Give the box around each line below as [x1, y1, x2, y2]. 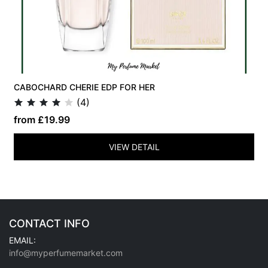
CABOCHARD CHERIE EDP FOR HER [14, 81, 156, 92]
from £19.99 [14, 113, 71, 126]
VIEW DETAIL [108, 141, 160, 152]
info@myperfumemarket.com [9, 247, 123, 258]
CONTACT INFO [9, 217, 90, 230]
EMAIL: [9, 234, 36, 245]
